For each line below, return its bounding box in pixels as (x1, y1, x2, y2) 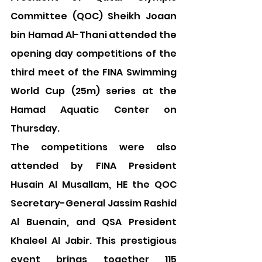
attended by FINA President (11, 159, 177, 173)
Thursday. (11, 122, 60, 135)
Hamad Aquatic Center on (11, 103, 177, 116)
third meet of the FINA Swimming (11, 65, 177, 79)
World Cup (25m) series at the (11, 84, 177, 98)
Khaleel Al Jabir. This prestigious (11, 234, 177, 247)
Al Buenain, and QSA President (11, 215, 177, 229)
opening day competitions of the (11, 47, 177, 60)
